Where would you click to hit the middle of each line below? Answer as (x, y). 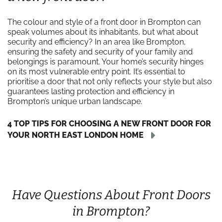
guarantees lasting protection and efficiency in (91, 91)
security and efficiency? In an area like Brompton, (97, 42)
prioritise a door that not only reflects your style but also (110, 82)
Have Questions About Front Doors (111, 195)
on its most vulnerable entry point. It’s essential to (96, 72)
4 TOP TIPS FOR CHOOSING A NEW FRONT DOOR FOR (109, 124)
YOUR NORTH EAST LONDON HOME (76, 135)
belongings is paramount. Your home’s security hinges (106, 62)
